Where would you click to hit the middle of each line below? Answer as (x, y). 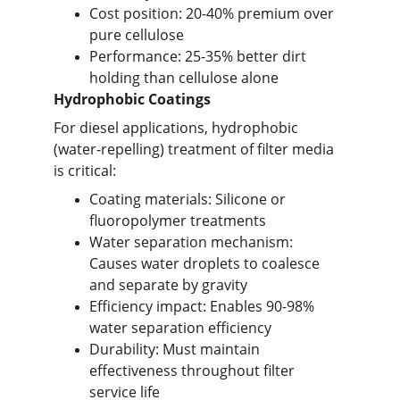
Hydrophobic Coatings (132, 99)
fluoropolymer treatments (178, 221)
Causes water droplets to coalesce (206, 263)
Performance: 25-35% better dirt (200, 56)
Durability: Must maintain (176, 349)
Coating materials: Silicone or (189, 199)
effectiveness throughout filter (194, 371)
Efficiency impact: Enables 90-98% (204, 306)
